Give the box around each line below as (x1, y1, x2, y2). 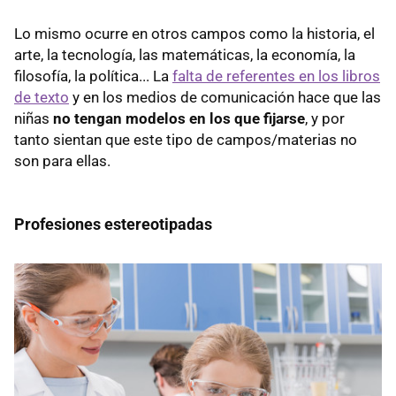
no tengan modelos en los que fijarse (53, 109, 305, 127)
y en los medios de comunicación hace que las (69, 88, 381, 106)
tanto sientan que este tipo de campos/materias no (14, 130, 357, 148)
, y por (305, 109, 345, 127)
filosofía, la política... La (14, 66, 172, 85)
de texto (14, 88, 69, 106)
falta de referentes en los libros (172, 66, 380, 85)
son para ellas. (14, 151, 110, 170)
